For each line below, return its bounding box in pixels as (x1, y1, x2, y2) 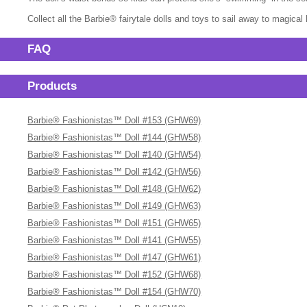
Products (27, 79, 77, 93)
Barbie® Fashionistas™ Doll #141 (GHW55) (27, 235, 201, 245)
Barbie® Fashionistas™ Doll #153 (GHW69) (27, 115, 201, 125)
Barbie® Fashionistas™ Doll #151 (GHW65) (27, 218, 201, 228)
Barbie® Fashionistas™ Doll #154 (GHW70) (27, 286, 201, 297)
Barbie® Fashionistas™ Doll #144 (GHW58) (27, 132, 201, 143)
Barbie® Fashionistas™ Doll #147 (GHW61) (27, 252, 201, 262)
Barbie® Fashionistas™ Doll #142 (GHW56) (27, 167, 201, 177)
